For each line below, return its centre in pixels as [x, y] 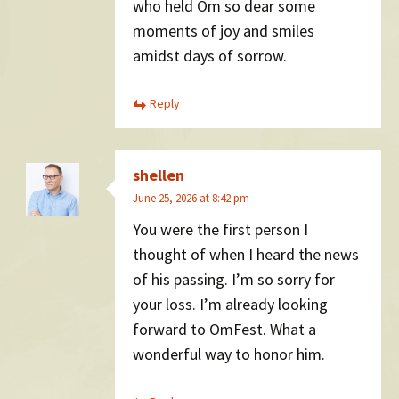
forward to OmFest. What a [224, 330]
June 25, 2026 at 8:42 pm [191, 198]
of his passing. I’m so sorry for [234, 280]
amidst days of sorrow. [210, 56]
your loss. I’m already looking [230, 305]
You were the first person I [220, 230]
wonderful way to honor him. [229, 354]
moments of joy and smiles [224, 31]
